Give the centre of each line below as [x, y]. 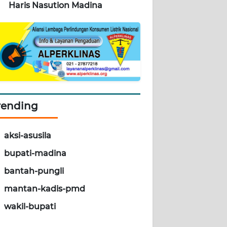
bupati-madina [35, 154]
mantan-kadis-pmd [45, 189]
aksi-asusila [28, 136]
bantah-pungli [34, 171]
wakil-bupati [30, 207]
